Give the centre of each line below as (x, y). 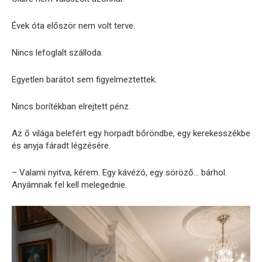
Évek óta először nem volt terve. (73, 26)
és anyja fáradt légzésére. (61, 146)
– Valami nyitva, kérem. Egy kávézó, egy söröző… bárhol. (119, 173)
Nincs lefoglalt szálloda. (57, 53)
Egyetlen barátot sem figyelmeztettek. (84, 80)
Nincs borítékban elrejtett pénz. (71, 107)
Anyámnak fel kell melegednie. (69, 185)
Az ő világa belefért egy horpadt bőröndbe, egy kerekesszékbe (131, 134)
